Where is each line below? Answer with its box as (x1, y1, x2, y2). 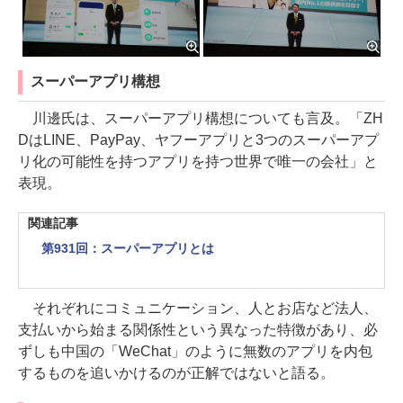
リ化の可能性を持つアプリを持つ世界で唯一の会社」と (18, 154, 378, 170)
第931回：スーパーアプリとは (41, 241, 214, 256)
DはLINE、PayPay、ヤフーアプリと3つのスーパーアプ (18, 132, 379, 148)
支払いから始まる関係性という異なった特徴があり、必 (18, 322, 378, 338)
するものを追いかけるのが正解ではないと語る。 (18, 365, 335, 381)
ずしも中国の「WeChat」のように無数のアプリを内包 (18, 344, 372, 360)
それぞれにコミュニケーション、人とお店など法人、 (18, 300, 378, 317)
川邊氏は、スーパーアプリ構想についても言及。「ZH (18, 111, 383, 127)
